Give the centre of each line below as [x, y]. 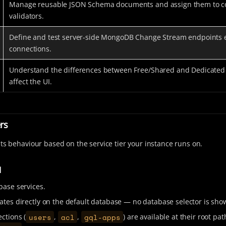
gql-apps [102, 217]
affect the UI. [31, 81]
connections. [30, 48]
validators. [26, 16]
